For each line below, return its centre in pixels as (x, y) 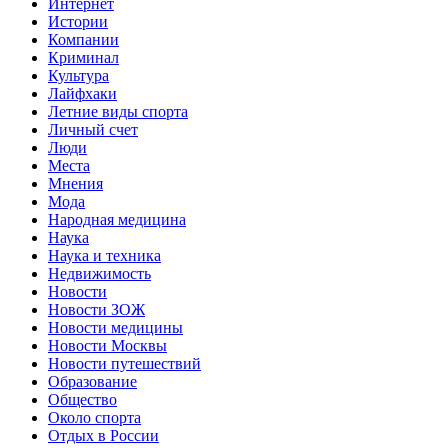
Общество (82, 400)
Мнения (75, 184)
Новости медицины (115, 328)
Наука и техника (104, 256)
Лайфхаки (82, 94)
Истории (78, 22)
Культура (78, 76)
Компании (83, 40)
